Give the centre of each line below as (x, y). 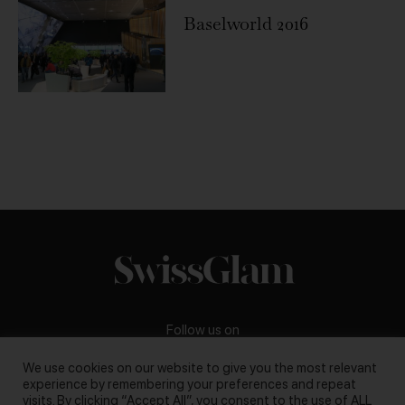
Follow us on (202, 330)
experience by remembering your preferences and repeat (189, 384)
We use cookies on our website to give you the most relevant (200, 368)
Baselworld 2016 (247, 23)
